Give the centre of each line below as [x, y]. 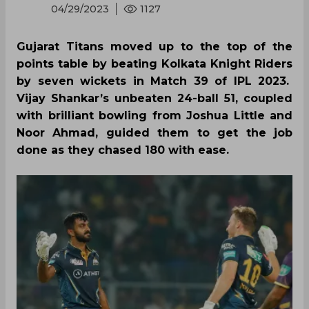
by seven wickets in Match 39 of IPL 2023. [154, 81]
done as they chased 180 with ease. [123, 150]
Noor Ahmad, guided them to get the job [154, 133]
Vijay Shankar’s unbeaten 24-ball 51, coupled [154, 98]
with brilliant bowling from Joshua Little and [154, 116]
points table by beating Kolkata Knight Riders [154, 64]
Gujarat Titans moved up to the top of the [154, 47]
